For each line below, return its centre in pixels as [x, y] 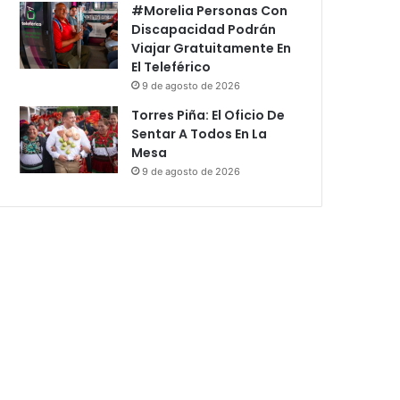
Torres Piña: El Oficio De [208, 115]
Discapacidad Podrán [204, 29]
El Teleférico [171, 67]
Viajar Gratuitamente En [212, 48]
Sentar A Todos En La [200, 133]
